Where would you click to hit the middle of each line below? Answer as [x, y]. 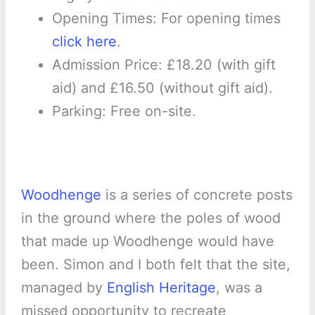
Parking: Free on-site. [124, 111]
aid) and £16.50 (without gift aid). [162, 88]
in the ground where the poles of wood [150, 218]
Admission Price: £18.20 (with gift [163, 64]
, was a [239, 287]
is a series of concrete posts [197, 194]
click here [84, 41]
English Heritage [161, 287]
